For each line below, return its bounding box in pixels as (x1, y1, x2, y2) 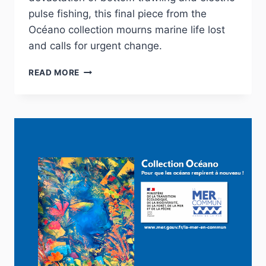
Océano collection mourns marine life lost (28, 24, 225, 36)
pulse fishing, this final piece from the (28, 8, 207, 20)
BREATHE (79, 90, 119, 100)
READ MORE (28, 68, 80, 78)
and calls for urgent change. (28, 40, 162, 52)
